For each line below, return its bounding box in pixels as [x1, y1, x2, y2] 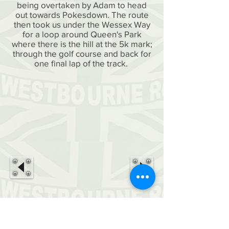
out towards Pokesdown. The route [15, 10, 149, 19]
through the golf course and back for [12, 49, 151, 58]
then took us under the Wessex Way [13, 19, 150, 29]
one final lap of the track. [34, 58, 130, 68]
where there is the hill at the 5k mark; [11, 39, 152, 49]
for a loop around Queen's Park [22, 29, 142, 39]
